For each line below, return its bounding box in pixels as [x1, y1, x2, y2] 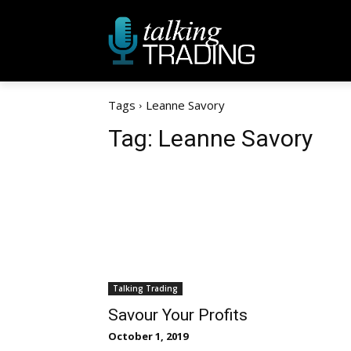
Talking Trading [113, 282, 178, 294]
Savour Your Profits [108, 305, 248, 324]
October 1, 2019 [108, 328, 188, 343]
